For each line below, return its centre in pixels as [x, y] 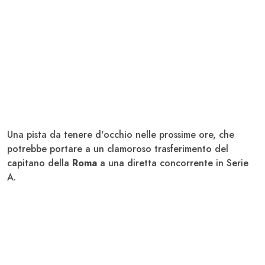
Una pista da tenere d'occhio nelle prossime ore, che [121, 134]
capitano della [40, 163]
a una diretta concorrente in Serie [173, 163]
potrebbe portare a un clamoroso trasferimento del [118, 148]
